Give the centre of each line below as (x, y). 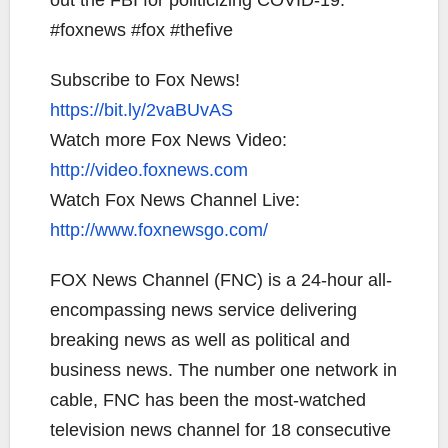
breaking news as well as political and (200, 340)
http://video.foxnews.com (149, 170)
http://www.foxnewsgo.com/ (159, 230)
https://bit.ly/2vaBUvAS (141, 110)
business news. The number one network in (223, 370)
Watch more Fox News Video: (168, 140)
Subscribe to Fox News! (145, 80)
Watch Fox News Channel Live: (175, 200)
